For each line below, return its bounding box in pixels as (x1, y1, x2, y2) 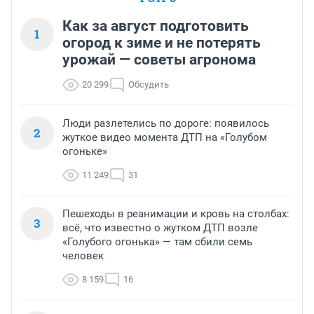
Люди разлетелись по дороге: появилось (62, 117, 269, 130)
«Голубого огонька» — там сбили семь (62, 235, 252, 249)
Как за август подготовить (62, 18, 249, 35)
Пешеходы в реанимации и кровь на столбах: (62, 207, 289, 221)
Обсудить (128, 79, 169, 90)
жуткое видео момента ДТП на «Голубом (62, 131, 267, 144)
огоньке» (62, 145, 107, 158)
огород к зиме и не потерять (62, 34, 261, 52)
